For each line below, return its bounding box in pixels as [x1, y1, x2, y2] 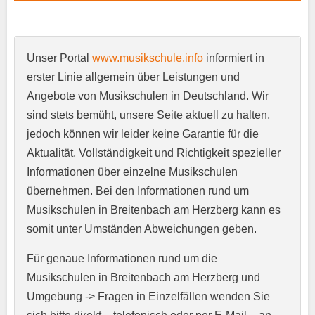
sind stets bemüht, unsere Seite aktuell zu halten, [27, 109, 270, 122]
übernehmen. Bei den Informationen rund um [27, 185, 249, 198]
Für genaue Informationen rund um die [27, 252, 217, 265]
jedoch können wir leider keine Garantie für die [27, 128, 259, 141]
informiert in [203, 52, 264, 65]
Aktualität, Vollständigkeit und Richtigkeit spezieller [27, 147, 281, 160]
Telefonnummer [63, 261, 146, 274]
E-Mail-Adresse [63, 186, 143, 198]
